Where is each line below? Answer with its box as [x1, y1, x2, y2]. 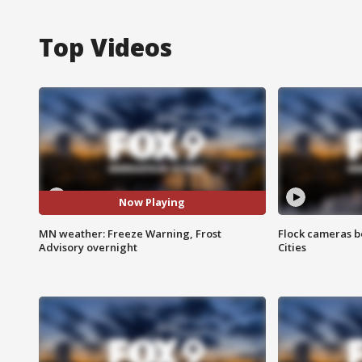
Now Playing [119, 195, 186, 210]
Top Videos [39, 30, 172, 64]
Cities [277, 239, 306, 255]
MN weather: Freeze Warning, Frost [39, 225, 221, 241]
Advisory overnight [39, 239, 137, 255]
